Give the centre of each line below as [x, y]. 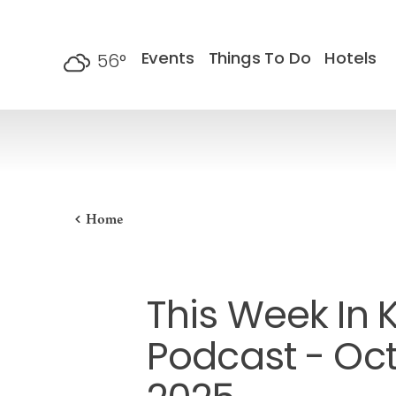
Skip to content [72, 30]
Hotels [351, 59]
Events [168, 59]
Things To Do [259, 59]
